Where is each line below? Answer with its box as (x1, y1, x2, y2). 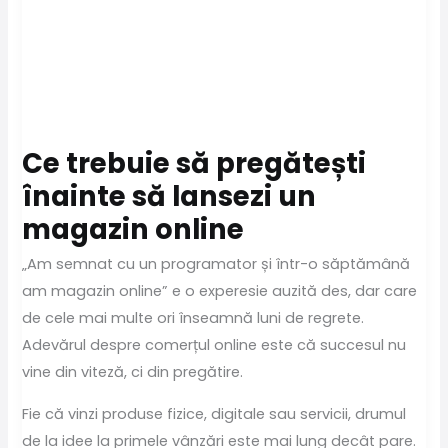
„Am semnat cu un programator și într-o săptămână (22, 254, 411, 275)
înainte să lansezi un (22, 176, 317, 216)
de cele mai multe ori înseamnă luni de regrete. (22, 308, 365, 329)
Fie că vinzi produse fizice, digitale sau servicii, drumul (22, 403, 407, 424)
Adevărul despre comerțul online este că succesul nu (22, 335, 407, 356)
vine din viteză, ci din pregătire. (22, 362, 244, 383)
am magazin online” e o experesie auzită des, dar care (22, 281, 418, 302)
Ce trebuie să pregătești (22, 143, 367, 183)
